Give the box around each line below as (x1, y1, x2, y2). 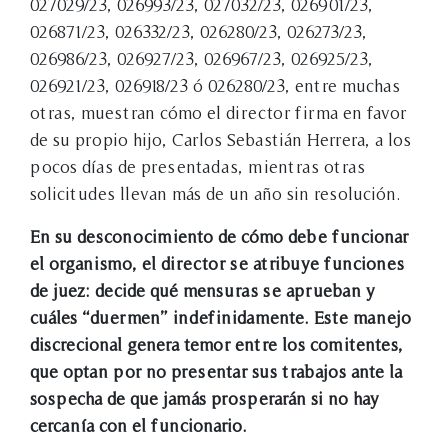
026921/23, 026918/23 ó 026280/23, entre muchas (30, 74, 400, 96)
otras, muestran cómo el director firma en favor (30, 101, 406, 123)
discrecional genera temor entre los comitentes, (30, 333, 403, 355)
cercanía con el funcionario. (30, 414, 247, 436)
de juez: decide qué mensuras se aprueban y (30, 279, 375, 301)
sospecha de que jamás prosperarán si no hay (30, 387, 379, 409)
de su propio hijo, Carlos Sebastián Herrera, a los (30, 128, 411, 150)
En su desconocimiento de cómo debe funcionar (30, 225, 408, 247)
